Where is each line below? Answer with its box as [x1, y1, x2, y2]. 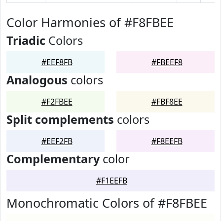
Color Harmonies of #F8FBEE [6, 14, 174, 31]
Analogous [6, 72, 68, 88]
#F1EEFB [96, 175, 127, 186]
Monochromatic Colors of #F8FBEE [6, 194, 207, 211]
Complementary [6, 151, 100, 167]
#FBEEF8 [151, 57, 183, 68]
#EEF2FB [41, 136, 73, 147]
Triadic [6, 33, 45, 48]
